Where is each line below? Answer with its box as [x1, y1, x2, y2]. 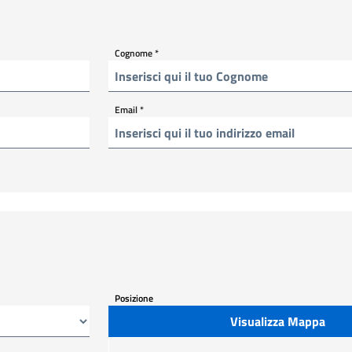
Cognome [115, 45, 155, 60]
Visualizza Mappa [229, 312, 325, 331]
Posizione [115, 290, 153, 306]
